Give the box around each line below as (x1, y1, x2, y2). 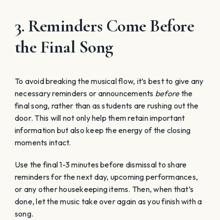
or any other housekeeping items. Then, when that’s (15, 184, 193, 194)
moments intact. (15, 137, 71, 147)
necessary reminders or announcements (15, 88, 155, 98)
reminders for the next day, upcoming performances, (15, 171, 198, 182)
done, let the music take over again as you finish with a (15, 196, 202, 206)
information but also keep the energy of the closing (15, 125, 191, 135)
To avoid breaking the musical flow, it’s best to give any (15, 76, 204, 86)
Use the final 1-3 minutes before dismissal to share (15, 159, 187, 169)
